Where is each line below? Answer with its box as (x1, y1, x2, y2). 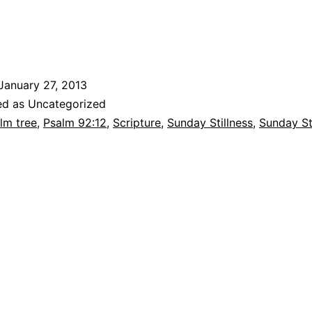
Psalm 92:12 (43, 115, 107, 130)
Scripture (113, 115, 161, 130)
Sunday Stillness (167, 115, 253, 130)
